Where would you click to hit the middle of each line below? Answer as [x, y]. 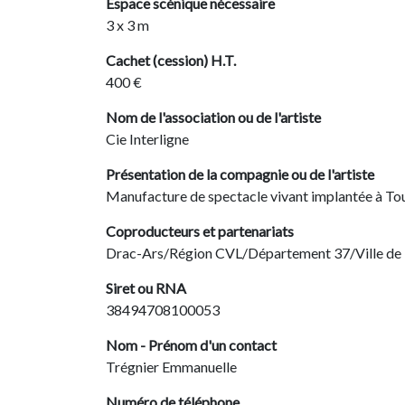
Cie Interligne [147, 139]
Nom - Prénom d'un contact [191, 345]
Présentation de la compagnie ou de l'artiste [240, 174]
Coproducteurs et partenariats [200, 231]
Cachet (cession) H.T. [171, 60]
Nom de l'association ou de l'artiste [213, 117]
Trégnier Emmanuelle [171, 367]
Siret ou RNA [146, 288]
